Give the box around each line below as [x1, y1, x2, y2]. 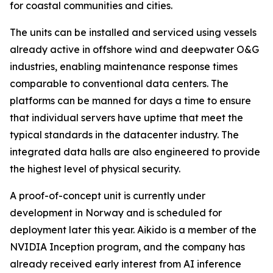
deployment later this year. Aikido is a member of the [10, 224, 257, 236]
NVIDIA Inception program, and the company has [10, 241, 245, 253]
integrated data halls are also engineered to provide [10, 146, 260, 158]
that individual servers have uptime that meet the [10, 112, 243, 124]
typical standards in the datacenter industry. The [10, 129, 239, 141]
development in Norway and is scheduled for [10, 207, 222, 219]
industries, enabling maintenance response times [10, 60, 238, 73]
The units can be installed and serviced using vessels [10, 26, 257, 38]
